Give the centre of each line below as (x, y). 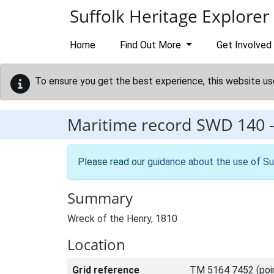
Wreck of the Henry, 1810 (122, 219)
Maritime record (132, 124)
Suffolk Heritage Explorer (169, 16)
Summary (100, 198)
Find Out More (152, 45)
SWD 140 (231, 124)
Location (96, 244)
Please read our (113, 162)
